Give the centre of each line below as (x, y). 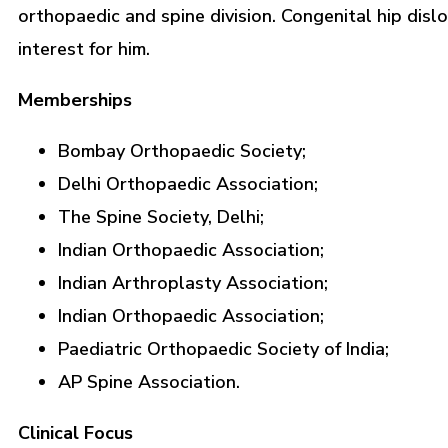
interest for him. (84, 49)
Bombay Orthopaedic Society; (182, 151)
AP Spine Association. (149, 382)
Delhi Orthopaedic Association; (188, 184)
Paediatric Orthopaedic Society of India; (223, 349)
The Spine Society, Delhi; (161, 217)
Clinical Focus (75, 433)
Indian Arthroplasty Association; (193, 283)
